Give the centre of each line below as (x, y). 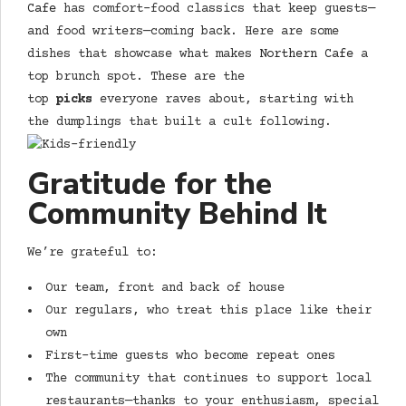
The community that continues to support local (208, 378)
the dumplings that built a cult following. (179, 123)
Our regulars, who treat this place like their (208, 310)
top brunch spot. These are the (136, 77)
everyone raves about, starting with (223, 100)
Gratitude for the (150, 184)
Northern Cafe (306, 55)
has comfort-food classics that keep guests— (216, 10)
